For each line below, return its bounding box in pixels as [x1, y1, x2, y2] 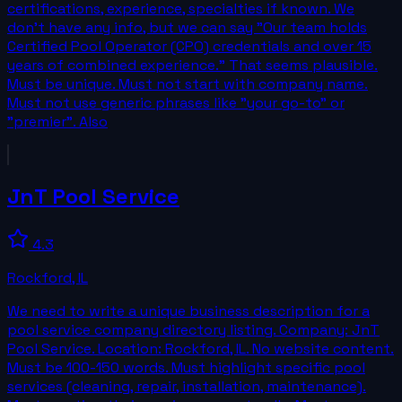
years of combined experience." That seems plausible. [7, 56, 378, 75]
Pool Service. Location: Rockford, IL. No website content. [7, 338, 394, 358]
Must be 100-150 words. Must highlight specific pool [7, 357, 365, 377]
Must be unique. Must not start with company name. [7, 74, 368, 94]
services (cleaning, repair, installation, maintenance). [7, 376, 366, 396]
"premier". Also [7, 112, 108, 132]
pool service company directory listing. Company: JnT [7, 319, 380, 339]
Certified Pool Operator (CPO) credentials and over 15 [7, 37, 371, 57]
